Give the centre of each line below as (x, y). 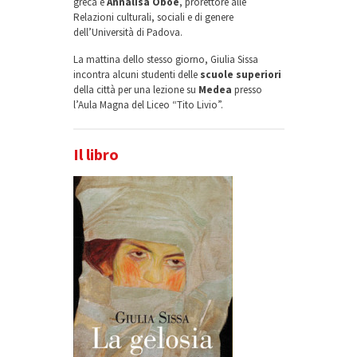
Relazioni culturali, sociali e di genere (153, 18)
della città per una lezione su (135, 90)
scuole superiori (239, 75)
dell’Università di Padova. (127, 33)
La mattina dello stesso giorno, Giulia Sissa (165, 60)
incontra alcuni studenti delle (135, 75)
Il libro (96, 155)
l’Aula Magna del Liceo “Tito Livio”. (148, 105)
